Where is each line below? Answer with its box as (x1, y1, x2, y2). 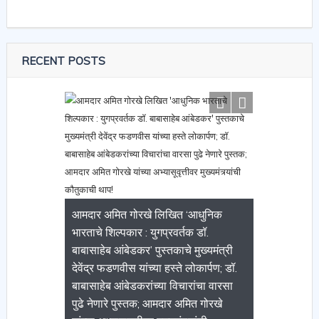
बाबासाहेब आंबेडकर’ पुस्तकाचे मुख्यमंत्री (72, 242, 234, 257)
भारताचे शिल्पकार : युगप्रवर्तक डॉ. (72, 224, 209, 239)
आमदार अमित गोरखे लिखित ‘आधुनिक (72, 206, 223, 221)
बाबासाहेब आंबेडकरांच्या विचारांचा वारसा (72, 278, 234, 293)
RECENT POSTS (21, 53, 105, 68)
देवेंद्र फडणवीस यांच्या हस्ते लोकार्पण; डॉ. (72, 260, 238, 275)
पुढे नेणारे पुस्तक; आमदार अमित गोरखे (72, 296, 223, 310)
